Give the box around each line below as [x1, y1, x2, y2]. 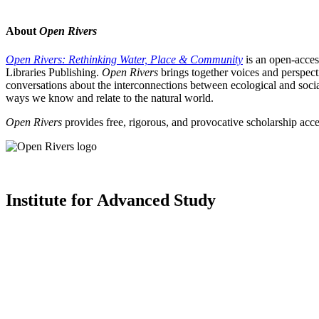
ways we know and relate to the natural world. [6, 91, 214, 104]
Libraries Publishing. [6, 66, 102, 78]
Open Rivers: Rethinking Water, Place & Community [6, 53, 243, 66]
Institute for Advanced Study [6, 191, 216, 210]
